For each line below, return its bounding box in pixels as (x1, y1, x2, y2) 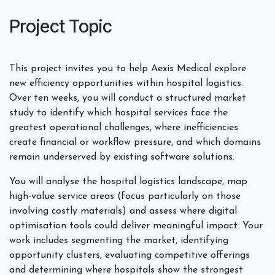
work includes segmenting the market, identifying (9, 235, 228, 246)
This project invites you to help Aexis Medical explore (9, 63, 246, 74)
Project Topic (9, 15, 112, 37)
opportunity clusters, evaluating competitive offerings (9, 250, 250, 260)
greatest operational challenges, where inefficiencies (9, 122, 238, 133)
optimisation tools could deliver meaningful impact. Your (9, 220, 263, 231)
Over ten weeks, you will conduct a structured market (9, 93, 246, 103)
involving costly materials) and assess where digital (9, 206, 237, 216)
